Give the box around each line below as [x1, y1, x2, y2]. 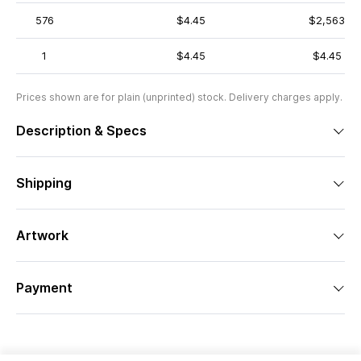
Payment [16, 280, 73, 296]
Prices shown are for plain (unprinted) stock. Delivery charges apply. [16, 91, 342, 103]
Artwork [16, 227, 68, 243]
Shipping [16, 175, 72, 191]
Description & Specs [16, 122, 147, 139]
